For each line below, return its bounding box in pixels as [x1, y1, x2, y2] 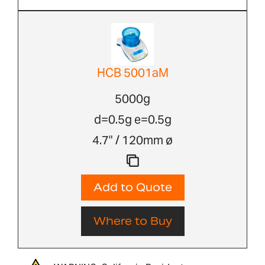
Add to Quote [93, 180, 172, 195]
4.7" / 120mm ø [92, 132, 173, 148]
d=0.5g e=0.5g [93, 112, 172, 128]
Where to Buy [93, 214, 172, 228]
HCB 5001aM [96, 65, 169, 81]
